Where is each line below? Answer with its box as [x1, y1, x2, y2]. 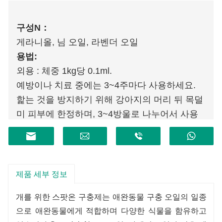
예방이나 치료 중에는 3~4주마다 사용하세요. [16, 80, 196, 90]
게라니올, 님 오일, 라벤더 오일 [16, 37, 138, 47]
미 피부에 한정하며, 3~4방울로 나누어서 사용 [16, 109, 198, 119]
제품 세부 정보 [15, 169, 67, 178]
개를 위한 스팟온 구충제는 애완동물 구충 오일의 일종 [16, 192, 207, 201]
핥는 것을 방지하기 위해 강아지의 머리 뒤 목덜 [16, 94, 203, 105]
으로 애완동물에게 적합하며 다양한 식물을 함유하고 [16, 206, 207, 215]
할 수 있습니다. [16, 123, 77, 133]
